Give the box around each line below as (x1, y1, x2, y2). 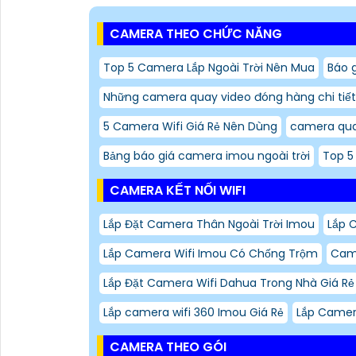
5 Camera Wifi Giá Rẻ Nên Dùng (103, 118, 277, 134)
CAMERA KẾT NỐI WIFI (110, 180, 246, 199)
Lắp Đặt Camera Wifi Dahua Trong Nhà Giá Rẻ (103, 274, 354, 291)
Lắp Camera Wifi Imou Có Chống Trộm (103, 245, 318, 261)
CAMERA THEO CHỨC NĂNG (110, 24, 282, 43)
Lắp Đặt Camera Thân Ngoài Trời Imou (103, 215, 315, 232)
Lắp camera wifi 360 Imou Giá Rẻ (103, 304, 284, 320)
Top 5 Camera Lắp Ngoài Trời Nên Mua (103, 59, 315, 75)
